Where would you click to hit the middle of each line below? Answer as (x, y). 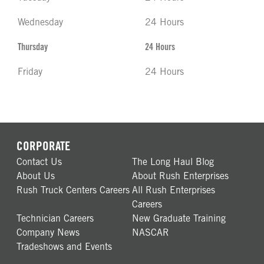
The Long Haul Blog (173, 162)
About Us (36, 176)
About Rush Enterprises (180, 176)
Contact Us (39, 162)
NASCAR (151, 232)
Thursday (33, 47)
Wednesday (40, 22)
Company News (48, 232)
